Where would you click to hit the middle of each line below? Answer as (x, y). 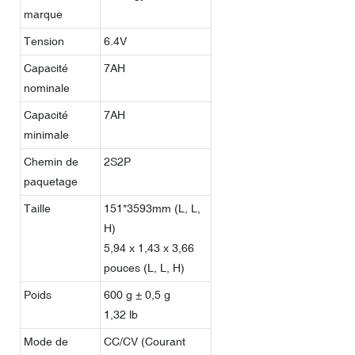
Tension (44, 41)
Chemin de (51, 161)
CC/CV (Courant (145, 341)
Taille (37, 208)
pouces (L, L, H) (144, 267)
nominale (47, 88)
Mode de (46, 341)
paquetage (51, 181)
